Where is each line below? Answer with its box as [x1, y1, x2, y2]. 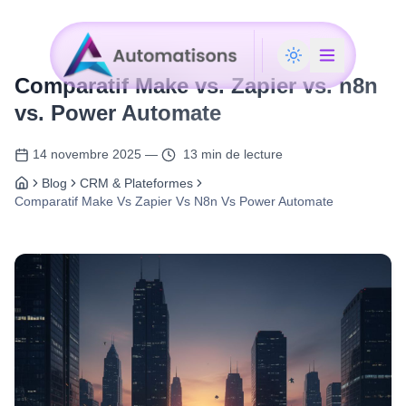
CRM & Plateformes [80, 176, 193, 190]
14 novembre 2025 [33, 147, 141, 161]
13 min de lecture [183, 147, 283, 161]
